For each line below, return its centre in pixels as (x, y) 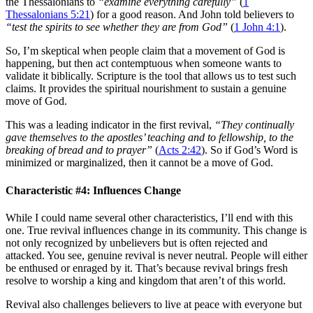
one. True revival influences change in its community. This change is (156, 230)
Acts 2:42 (180, 150)
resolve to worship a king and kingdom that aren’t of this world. (146, 281)
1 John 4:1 (257, 27)
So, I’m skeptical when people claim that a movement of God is (145, 51)
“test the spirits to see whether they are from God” (117, 27)
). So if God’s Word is (249, 150)
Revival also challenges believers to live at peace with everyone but (154, 304)
